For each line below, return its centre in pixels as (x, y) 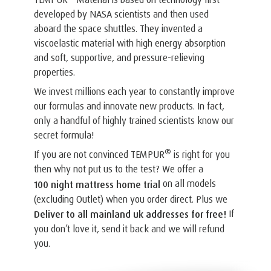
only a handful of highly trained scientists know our (134, 120)
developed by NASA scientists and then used (121, 14)
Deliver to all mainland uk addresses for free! (133, 214)
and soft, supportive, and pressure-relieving (119, 57)
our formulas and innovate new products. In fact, (129, 106)
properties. (54, 72)
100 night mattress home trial (99, 184)
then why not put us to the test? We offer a (119, 168)
